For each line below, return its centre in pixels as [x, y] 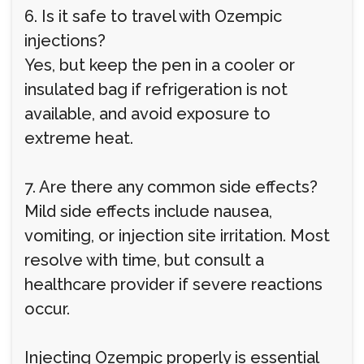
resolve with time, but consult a [144, 260]
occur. [47, 309]
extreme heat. [79, 138]
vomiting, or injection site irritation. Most [177, 236]
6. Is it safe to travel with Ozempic [153, 16]
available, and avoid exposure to [147, 114]
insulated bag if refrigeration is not [156, 89]
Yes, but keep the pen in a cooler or [160, 65]
